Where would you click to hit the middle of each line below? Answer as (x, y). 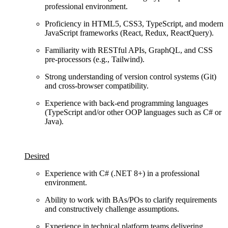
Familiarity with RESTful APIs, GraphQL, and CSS (129, 50)
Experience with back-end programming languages (126, 103)
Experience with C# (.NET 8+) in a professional (122, 173)
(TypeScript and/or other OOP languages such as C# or (133, 112)
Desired (37, 156)
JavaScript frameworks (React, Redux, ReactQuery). (129, 33)
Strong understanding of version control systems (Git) (131, 76)
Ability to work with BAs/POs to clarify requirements (131, 199)
